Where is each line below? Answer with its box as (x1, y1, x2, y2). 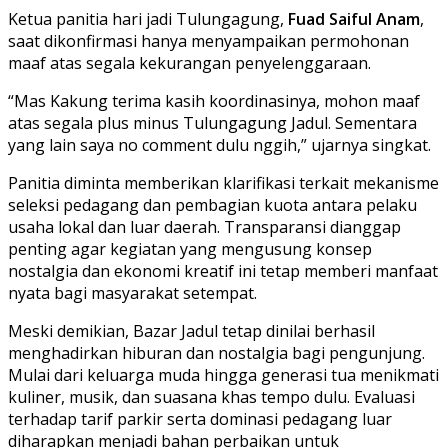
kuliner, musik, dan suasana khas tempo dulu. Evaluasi (8, 385, 415, 408)
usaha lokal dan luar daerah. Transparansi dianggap (8, 215, 401, 238)
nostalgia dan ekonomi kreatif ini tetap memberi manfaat (8, 259, 438, 282)
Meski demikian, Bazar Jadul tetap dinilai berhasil (8, 319, 375, 342)
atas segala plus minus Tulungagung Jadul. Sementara (8, 111, 417, 134)
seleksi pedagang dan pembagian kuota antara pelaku (8, 193, 417, 216)
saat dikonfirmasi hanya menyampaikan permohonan (8, 29, 409, 52)
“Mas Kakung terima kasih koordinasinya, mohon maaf (8, 89, 420, 112)
